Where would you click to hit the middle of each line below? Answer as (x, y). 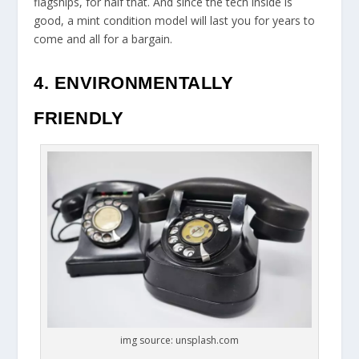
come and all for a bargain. (103, 38)
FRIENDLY (79, 118)
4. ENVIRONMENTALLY (134, 83)
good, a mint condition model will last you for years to (175, 20)
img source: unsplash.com (179, 341)
